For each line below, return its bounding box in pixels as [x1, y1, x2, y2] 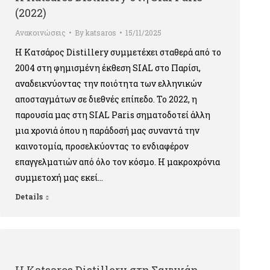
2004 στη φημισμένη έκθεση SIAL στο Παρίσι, [15, 62, 201, 74]
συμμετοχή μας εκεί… [15, 172, 103, 183]
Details [15, 192, 43, 201]
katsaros [86, 28, 116, 37]
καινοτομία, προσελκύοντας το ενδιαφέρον [15, 140, 189, 152]
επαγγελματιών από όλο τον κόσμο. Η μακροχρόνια [15, 156, 220, 168]
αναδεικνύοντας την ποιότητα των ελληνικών [15, 78, 202, 89]
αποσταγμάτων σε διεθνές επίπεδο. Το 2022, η [15, 93, 197, 105]
